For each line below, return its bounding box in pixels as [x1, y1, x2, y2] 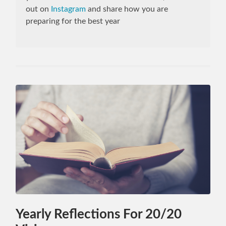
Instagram [51, 5, 86, 14]
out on [26, 5, 51, 14]
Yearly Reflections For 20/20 [16, 207, 182, 221]
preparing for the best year [26, 17, 121, 26]
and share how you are [86, 5, 168, 14]
